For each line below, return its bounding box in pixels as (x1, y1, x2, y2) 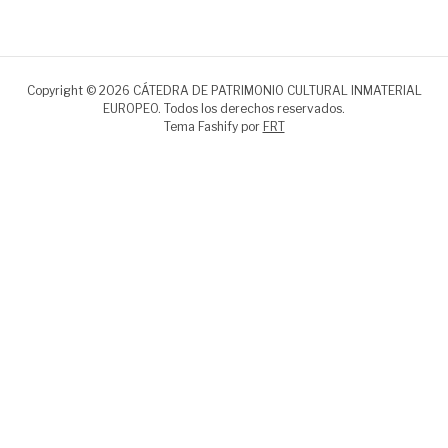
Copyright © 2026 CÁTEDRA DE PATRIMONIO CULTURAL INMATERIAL (26, 83, 422, 99)
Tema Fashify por (163, 119, 263, 135)
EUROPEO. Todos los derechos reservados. (103, 101, 345, 117)
